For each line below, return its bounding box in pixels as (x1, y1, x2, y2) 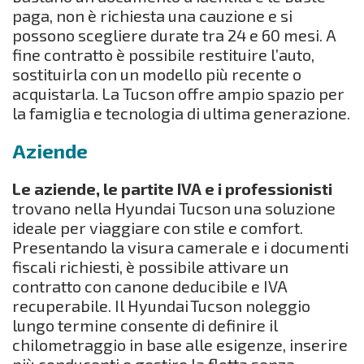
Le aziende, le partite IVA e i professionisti (12, 178, 332, 198)
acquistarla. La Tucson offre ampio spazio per (12, 83, 344, 103)
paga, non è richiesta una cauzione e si (12, 5, 292, 25)
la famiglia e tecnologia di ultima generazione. (12, 102, 350, 123)
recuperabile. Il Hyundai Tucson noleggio (12, 295, 310, 315)
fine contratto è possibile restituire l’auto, (12, 44, 314, 64)
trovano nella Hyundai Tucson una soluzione (12, 197, 336, 218)
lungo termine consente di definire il (12, 314, 278, 335)
